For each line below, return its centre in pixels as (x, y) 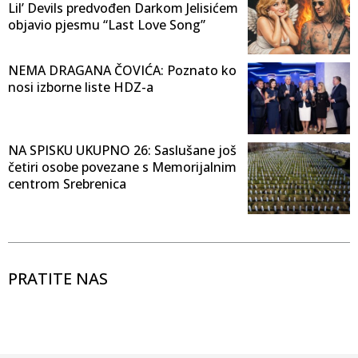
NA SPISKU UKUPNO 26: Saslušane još (122, 151)
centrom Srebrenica (67, 184)
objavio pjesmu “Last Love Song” (107, 24)
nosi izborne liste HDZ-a (81, 88)
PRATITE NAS (58, 279)
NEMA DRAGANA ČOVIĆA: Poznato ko (122, 71)
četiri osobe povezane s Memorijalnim (122, 167)
